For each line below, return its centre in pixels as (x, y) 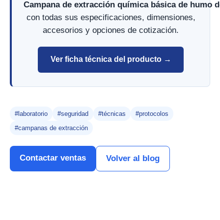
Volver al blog (133, 158)
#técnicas (112, 113)
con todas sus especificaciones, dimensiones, (111, 17)
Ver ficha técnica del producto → (111, 59)
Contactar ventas (53, 158)
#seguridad (73, 113)
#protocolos (152, 113)
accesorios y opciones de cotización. (111, 30)
